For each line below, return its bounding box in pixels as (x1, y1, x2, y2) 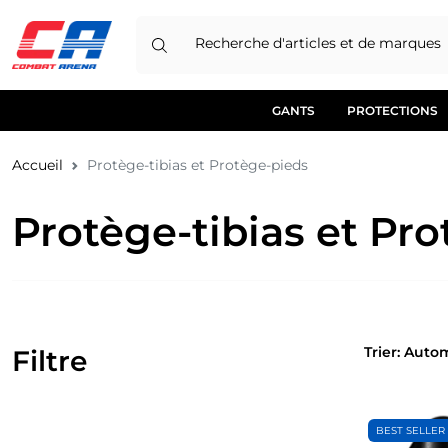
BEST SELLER (376, 424, 445, 438)
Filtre (12, 344, 87, 379)
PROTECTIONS (347, 103, 438, 119)
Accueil (12, 156, 63, 175)
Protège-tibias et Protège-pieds (87, 156, 308, 175)
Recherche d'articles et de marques (195, 34, 441, 52)
